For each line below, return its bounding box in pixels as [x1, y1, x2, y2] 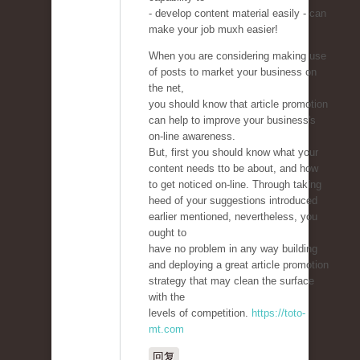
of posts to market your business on [149, 66, 317, 79]
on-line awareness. [149, 130, 235, 143]
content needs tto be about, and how [149, 162, 318, 175]
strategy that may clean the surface [149, 275, 314, 288]
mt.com [149, 323, 184, 336]
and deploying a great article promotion [149, 259, 329, 272]
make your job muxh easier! [149, 23, 278, 36]
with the [149, 291, 185, 304]
